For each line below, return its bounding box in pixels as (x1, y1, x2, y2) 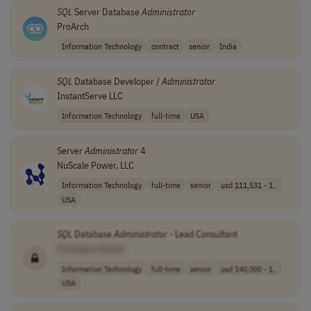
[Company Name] (56, 242, 125, 255)
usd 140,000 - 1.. (220, 262, 277, 274)
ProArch (56, 20, 89, 33)
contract (151, 40, 179, 52)
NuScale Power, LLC (56, 158, 134, 171)
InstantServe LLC (56, 89, 123, 102)
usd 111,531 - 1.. (220, 178, 277, 190)
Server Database (72, 6, 142, 18)
